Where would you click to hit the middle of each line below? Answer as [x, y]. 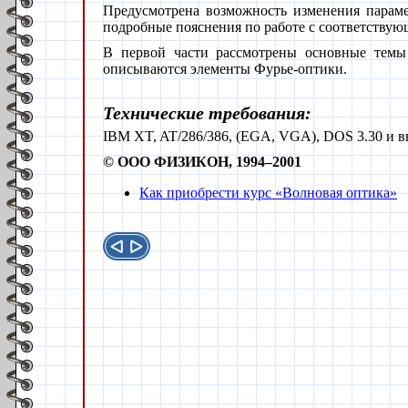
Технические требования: [207, 112]
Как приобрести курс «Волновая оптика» [268, 192]
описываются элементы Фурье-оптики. [225, 68]
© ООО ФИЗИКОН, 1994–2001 [202, 161]
